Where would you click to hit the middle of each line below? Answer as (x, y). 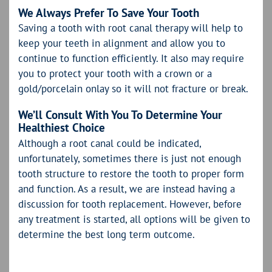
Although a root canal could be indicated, (110, 143)
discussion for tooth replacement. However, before (130, 204)
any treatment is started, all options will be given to (134, 219)
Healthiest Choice (62, 128)
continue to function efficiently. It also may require (131, 59)
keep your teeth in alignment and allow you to (122, 43)
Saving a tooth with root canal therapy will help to (131, 28)
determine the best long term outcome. (107, 234)
